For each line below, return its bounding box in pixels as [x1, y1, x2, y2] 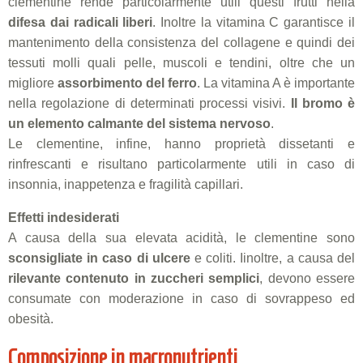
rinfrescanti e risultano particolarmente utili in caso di [8, 156, 355, 171]
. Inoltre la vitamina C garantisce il [152, 15, 356, 29]
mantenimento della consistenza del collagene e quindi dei [8, 35, 355, 49]
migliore [8, 75, 58, 90]
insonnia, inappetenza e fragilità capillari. [8, 177, 243, 191]
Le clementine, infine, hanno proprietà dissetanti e [8, 136, 355, 151]
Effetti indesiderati [8, 210, 119, 224]
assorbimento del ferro [58, 75, 197, 90]
